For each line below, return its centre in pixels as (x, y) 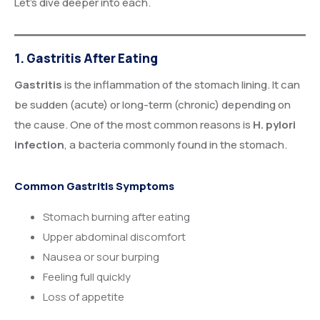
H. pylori (274, 124)
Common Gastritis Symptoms (94, 186)
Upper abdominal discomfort (114, 236)
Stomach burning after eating (116, 216)
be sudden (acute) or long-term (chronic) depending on (152, 104)
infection (39, 144)
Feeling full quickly (87, 276)
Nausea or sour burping (101, 256)
